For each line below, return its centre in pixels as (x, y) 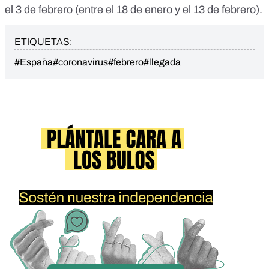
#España (34, 62)
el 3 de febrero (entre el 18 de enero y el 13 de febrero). (134, 10)
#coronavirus (80, 62)
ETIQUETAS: (43, 42)
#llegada (162, 62)
